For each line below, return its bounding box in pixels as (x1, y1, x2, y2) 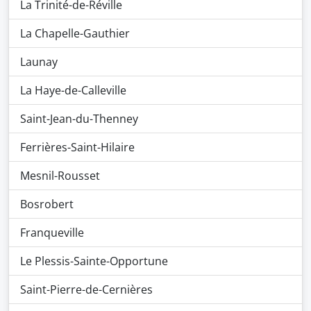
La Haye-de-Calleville (20, 83, 126, 98)
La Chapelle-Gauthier (20, 26, 130, 41)
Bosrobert (20, 196, 74, 212)
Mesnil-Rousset (20, 168, 100, 183)
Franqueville (20, 225, 84, 240)
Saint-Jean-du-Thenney (20, 111, 138, 126)
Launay (20, 54, 58, 69)
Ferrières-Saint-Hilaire (20, 140, 135, 155)
